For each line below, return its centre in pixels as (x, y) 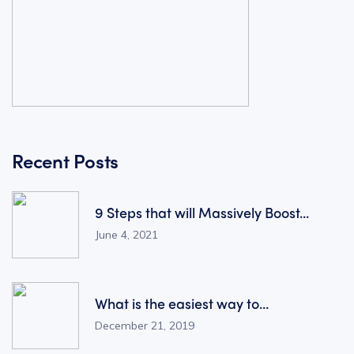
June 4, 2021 (126, 235)
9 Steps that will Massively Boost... (202, 213)
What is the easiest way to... (182, 303)
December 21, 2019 (145, 326)
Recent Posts (66, 160)
